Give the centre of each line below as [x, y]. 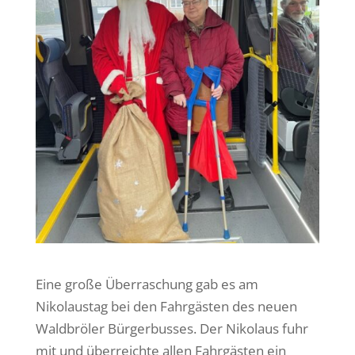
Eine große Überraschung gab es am [147, 284]
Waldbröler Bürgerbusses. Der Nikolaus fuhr [172, 328]
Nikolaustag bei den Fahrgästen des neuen [166, 306]
